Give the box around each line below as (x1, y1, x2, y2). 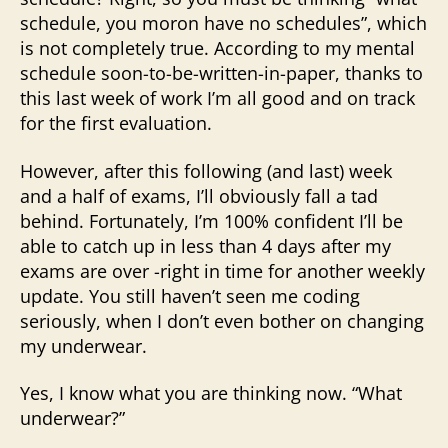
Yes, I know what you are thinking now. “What (20, 381, 402, 405)
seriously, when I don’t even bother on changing (20, 308, 424, 333)
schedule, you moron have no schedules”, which (20, 11, 427, 35)
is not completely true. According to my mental (20, 36, 415, 60)
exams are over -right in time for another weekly (20, 258, 425, 283)
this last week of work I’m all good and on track (20, 86, 415, 110)
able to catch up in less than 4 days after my (20, 233, 391, 258)
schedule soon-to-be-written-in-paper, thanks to (20, 61, 423, 85)
